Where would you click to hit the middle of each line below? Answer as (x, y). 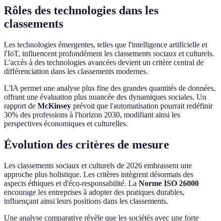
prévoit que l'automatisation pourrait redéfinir (142, 106)
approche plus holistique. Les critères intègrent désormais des (99, 175)
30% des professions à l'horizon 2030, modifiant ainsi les (92, 115)
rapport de (21, 106)
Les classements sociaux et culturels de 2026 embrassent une (98, 166)
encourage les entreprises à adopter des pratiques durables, (94, 192)
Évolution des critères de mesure (87, 145)
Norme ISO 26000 (169, 184)
